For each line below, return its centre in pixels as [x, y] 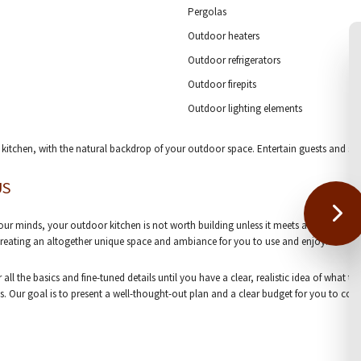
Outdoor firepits [222, 84]
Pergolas [207, 12]
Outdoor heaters [223, 36]
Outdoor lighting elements [245, 108]
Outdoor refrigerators [234, 60]
